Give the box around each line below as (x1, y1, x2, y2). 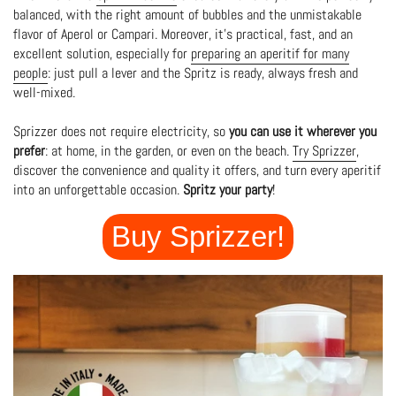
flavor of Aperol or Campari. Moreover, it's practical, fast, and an (13, 26, 353, 44)
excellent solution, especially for (13, 45, 191, 64)
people (13, 65, 48, 83)
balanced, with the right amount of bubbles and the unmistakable (13, 6, 362, 25)
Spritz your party (183, 181, 272, 200)
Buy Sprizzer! (111, 220, 285, 254)
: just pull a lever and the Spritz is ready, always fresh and (48, 65, 358, 83)
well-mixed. (13, 84, 75, 103)
